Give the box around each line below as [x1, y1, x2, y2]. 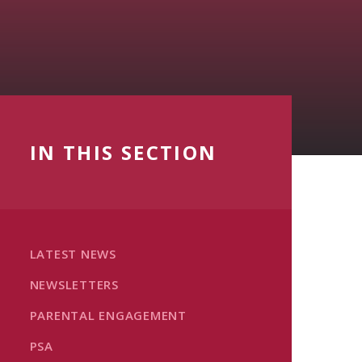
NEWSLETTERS [29, 276, 119, 293]
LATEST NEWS [29, 246, 116, 262]
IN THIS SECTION [29, 139, 217, 166]
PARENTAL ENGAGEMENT [29, 307, 187, 323]
